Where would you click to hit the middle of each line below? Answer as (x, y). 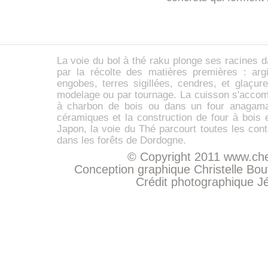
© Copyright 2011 (175, 157)
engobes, (79, 83)
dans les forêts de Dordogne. (121, 140)
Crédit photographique (196, 182)
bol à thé (127, 61)
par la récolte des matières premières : (154, 72)
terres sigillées (136, 83)
